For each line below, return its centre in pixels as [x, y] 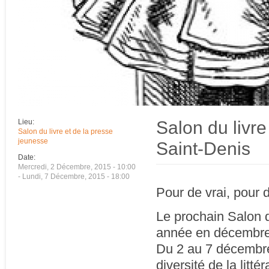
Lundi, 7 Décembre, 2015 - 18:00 [76, 177]
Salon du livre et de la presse [65, 131]
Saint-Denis [203, 148]
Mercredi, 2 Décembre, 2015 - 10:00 [77, 167]
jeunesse [33, 141]
